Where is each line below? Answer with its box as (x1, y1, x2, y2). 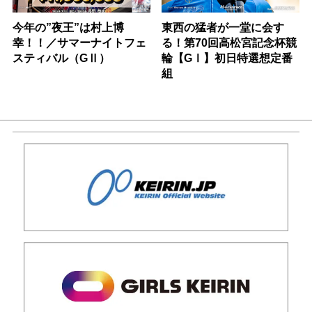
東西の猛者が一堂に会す (162, 20, 285, 33)
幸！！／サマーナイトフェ (12, 36, 146, 49)
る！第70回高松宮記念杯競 (162, 36, 297, 49)
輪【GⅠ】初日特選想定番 (162, 51, 293, 64)
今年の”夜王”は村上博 (12, 20, 124, 33)
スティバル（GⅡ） (12, 51, 110, 64)
